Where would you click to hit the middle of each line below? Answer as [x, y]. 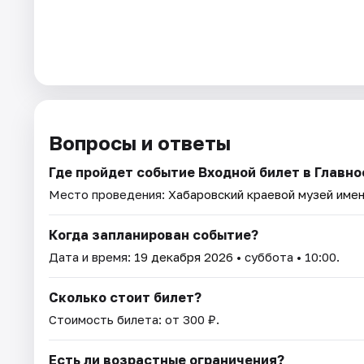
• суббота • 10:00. [286, 257]
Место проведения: [108, 195]
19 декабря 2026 [184, 257]
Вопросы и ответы [140, 143]
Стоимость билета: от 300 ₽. [134, 320]
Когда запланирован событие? [154, 235]
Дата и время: [91, 257]
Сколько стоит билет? [125, 298]
